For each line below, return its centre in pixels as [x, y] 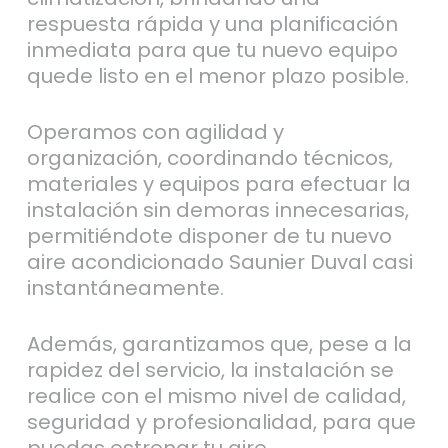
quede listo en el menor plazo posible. [217, 75]
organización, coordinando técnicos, [209, 157]
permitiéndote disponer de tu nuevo [209, 235]
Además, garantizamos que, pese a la [219, 343]
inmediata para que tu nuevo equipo [212, 49]
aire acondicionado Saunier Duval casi [219, 261]
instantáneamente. [125, 287]
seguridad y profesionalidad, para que [221, 421]
